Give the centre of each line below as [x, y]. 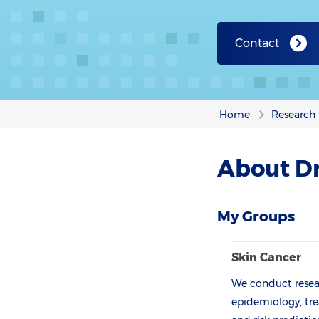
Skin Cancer [267, 257]
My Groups [256, 216]
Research [293, 115]
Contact [257, 43]
